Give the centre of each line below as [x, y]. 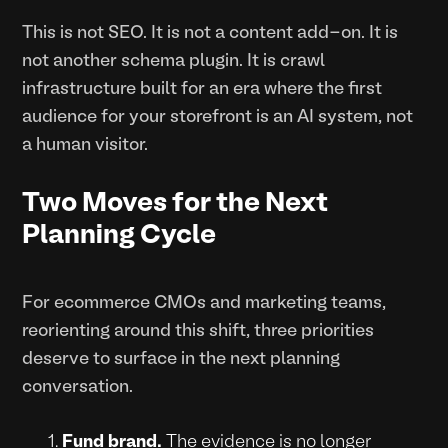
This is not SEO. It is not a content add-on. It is [210, 34]
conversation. [78, 388]
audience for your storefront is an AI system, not [218, 118]
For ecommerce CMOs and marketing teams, [204, 304]
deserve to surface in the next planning [181, 360]
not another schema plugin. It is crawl [174, 62]
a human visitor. [85, 146]
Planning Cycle [119, 236]
